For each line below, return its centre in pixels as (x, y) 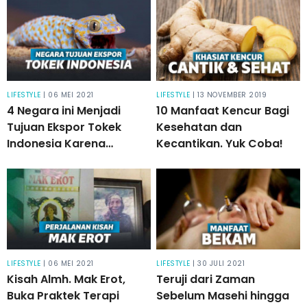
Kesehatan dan (199, 127)
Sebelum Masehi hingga (223, 295)
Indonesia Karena (56, 143)
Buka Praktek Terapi (63, 295)
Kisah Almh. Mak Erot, (66, 279)
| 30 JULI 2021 (219, 263)
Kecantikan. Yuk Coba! (220, 143)
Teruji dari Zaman (206, 279)
